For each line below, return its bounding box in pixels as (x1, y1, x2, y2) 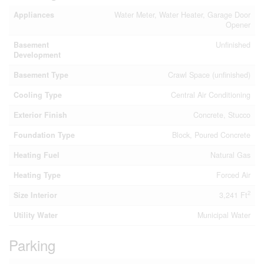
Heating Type (14, 170, 61, 180)
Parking (9, 235, 55, 255)
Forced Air (216, 170, 250, 180)
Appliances (14, 9, 54, 20)
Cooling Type (14, 90, 62, 100)
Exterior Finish (14, 110, 67, 120)
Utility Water (14, 210, 58, 220)
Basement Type (14, 70, 68, 80)
